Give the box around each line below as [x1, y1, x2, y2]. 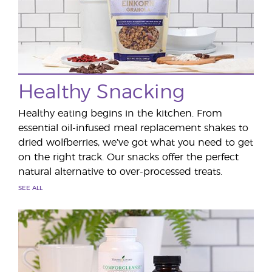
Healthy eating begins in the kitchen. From [18, 109, 222, 118]
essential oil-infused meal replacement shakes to [18, 123, 248, 133]
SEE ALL [18, 185, 42, 191]
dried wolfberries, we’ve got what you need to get [18, 138, 253, 148]
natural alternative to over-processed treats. [18, 167, 222, 177]
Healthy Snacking [18, 83, 185, 102]
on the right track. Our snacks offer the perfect [18, 152, 239, 162]
